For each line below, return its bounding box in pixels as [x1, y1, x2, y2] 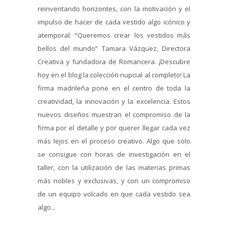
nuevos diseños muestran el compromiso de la [38, 109, 190, 119]
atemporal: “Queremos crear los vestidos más [38, 30, 190, 40]
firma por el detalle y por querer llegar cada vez [38, 123, 190, 132]
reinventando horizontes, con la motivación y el [38, 4, 190, 13]
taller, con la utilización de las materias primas [38, 162, 190, 172]
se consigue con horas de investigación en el [38, 149, 190, 159]
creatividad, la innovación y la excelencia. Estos [38, 96, 190, 106]
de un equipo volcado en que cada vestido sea [38, 189, 190, 198]
